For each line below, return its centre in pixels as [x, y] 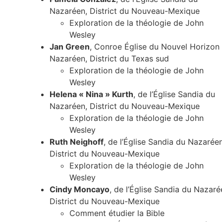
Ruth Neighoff [77, 142]
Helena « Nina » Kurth [91, 94]
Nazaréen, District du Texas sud [109, 59]
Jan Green [70, 47]
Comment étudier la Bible [117, 213]
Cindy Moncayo [80, 190]
